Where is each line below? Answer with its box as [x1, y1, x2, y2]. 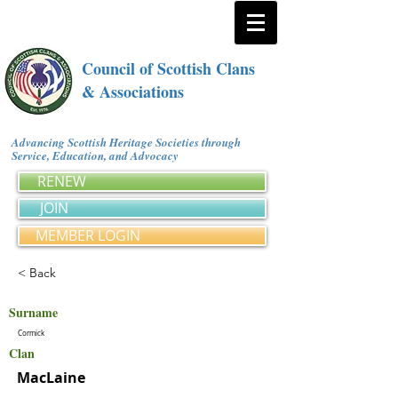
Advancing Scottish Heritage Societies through [12, 134, 241, 150]
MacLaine [17, 368, 85, 387]
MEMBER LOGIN [36, 226, 140, 245]
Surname [9, 303, 58, 322]
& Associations [82, 80, 184, 103]
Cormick [18, 329, 44, 338]
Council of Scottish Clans [82, 57, 255, 80]
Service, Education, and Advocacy [12, 147, 185, 163]
